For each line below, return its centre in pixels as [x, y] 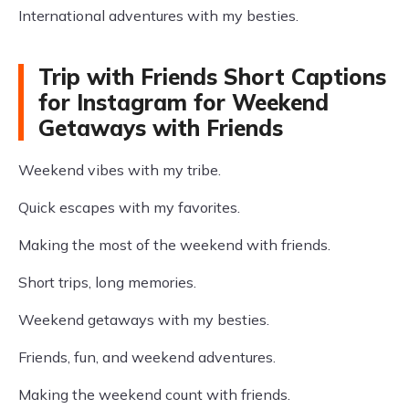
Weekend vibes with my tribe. [120, 170]
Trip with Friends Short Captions [212, 77]
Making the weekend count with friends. [154, 394]
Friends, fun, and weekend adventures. [147, 357]
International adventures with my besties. [158, 16]
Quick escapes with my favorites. [129, 207]
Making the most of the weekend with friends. [174, 245]
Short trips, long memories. [107, 282]
